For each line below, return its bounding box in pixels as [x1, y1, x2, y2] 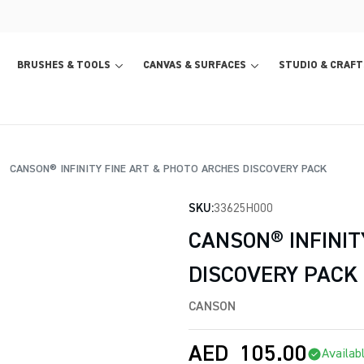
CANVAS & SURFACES [143, 60, 246, 71]
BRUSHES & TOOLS [17, 60, 110, 71]
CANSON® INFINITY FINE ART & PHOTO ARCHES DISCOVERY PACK [6, 163, 327, 175]
